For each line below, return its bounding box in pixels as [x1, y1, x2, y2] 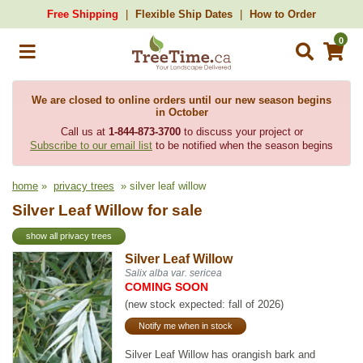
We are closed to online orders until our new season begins [32, 94, 331, 106]
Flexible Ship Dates [135, 8, 233, 20]
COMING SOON [125, 280, 209, 293]
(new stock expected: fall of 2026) [125, 297, 284, 310]
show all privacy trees [26, 231, 112, 241]
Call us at [60, 126, 109, 138]
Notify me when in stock [139, 321, 233, 331]
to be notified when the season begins [152, 139, 333, 152]
